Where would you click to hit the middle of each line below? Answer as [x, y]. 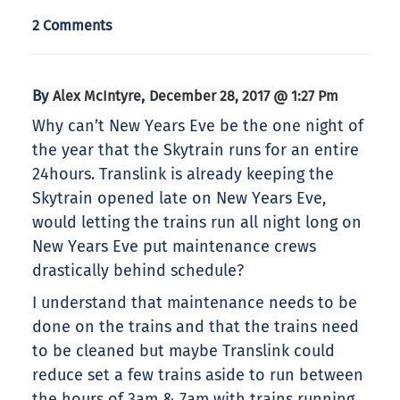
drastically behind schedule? [138, 271]
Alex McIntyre [97, 96]
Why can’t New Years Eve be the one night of [198, 126]
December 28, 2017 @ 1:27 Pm [244, 96]
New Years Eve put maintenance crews [174, 247]
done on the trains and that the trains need [196, 327]
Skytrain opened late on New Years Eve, [179, 199]
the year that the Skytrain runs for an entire [196, 150]
